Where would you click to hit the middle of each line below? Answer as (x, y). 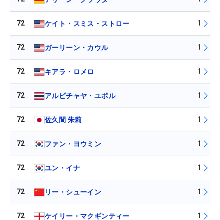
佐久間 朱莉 (63, 120)
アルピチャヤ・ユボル (80, 96)
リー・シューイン (73, 192)
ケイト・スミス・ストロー (87, 23)
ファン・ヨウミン (73, 144)
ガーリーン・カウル (77, 47)
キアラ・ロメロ (69, 71)
